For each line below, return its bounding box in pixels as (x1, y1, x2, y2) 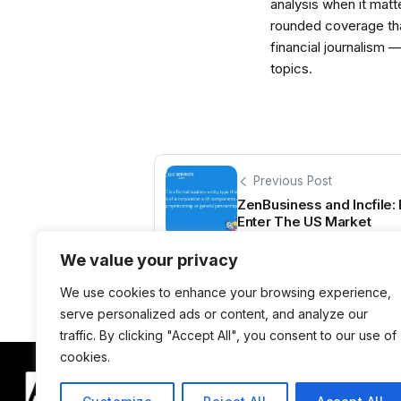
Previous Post (253, 174, 332, 189)
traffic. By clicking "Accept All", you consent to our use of (60, 328, 397, 343)
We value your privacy (60, 251, 238, 269)
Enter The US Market (237, 212, 371, 230)
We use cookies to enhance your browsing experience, (60, 285, 391, 300)
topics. (270, 60, 312, 77)
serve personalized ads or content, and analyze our (60, 306, 368, 321)
